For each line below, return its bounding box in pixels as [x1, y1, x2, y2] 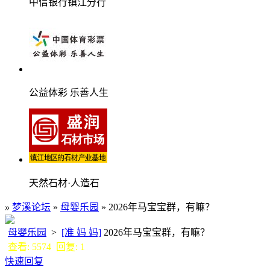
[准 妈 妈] [61, 227, 101, 237]
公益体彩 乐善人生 [29, 87, 108, 98]
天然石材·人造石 [29, 177, 99, 188]
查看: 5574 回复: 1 [8, 241, 85, 252]
